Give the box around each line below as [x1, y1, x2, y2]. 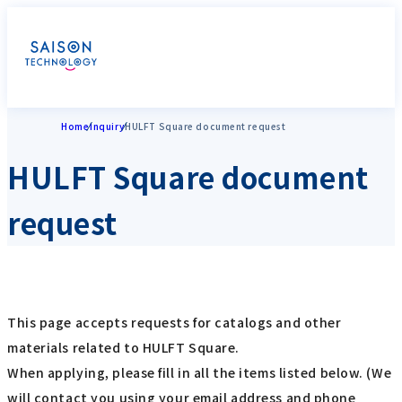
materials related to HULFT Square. [7, 338, 240, 357]
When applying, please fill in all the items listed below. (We [7, 363, 392, 382]
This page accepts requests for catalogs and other [7, 313, 342, 332]
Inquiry [90, 119, 125, 133]
